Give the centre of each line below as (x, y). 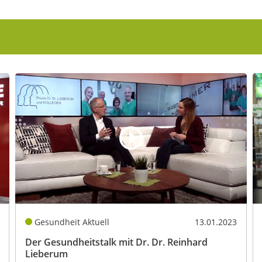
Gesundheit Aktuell (72, 222)
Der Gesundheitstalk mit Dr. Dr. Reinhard (116, 242)
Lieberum (46, 254)
